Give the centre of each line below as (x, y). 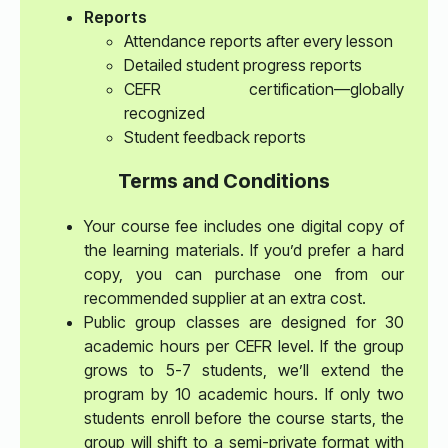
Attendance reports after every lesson (258, 41)
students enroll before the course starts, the (244, 418)
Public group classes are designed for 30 (244, 322)
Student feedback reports (215, 137)
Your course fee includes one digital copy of (244, 226)
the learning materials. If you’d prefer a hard (244, 250)
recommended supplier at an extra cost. (225, 298)
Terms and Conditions (224, 181)
